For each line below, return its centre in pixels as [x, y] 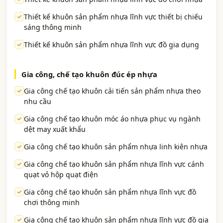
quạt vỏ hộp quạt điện [61, 174]
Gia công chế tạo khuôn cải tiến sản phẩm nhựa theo [112, 91]
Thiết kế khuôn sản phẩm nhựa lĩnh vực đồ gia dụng [111, 45]
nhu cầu [38, 101]
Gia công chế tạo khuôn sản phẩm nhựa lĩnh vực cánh [114, 164]
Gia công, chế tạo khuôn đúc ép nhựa [89, 74]
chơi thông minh [52, 202]
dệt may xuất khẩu [55, 129]
